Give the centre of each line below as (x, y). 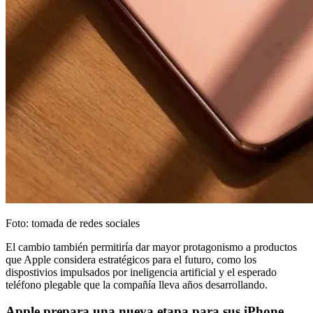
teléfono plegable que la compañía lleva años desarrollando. (137, 284)
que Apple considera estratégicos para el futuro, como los (131, 259)
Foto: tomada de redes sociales (73, 223)
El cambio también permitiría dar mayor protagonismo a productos (151, 247)
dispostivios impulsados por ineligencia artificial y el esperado (141, 272)
